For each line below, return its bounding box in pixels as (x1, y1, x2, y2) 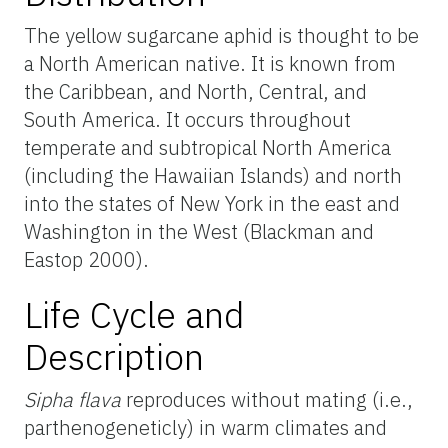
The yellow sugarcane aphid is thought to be (24, 21, 419, 49)
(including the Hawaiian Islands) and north (24, 161, 402, 189)
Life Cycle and (24, 290, 245, 338)
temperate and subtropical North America (24, 133, 391, 161)
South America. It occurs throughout (24, 105, 351, 133)
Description (24, 332, 204, 380)
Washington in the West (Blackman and (24, 217, 374, 245)
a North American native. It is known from (24, 49, 396, 77)
